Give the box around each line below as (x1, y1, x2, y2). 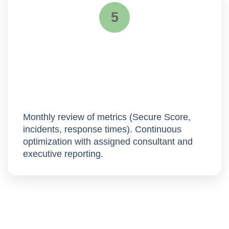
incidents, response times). (23, 124, 135, 134)
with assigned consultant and (72, 136, 193, 147)
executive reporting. (23, 148, 103, 159)
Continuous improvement (23, 91, 174, 104)
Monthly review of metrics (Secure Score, (23, 111, 191, 122)
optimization (23, 136, 72, 147)
